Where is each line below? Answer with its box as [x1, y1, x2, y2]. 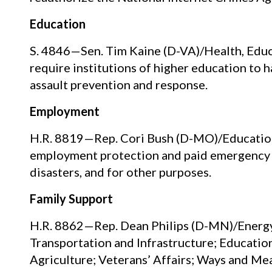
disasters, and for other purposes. [29, 164, 211, 179]
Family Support [29, 191, 113, 206]
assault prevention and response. [29, 76, 208, 92]
